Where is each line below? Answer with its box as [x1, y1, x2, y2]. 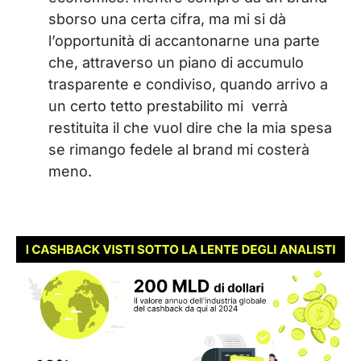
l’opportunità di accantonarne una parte [48, 32, 320, 49]
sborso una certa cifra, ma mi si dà [48, 10, 286, 27]
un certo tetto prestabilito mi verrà [48, 98, 288, 114]
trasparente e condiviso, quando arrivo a [48, 76, 328, 93]
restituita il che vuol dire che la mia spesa [48, 119, 332, 136]
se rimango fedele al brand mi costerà [48, 141, 309, 158]
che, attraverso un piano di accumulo [48, 54, 304, 71]
